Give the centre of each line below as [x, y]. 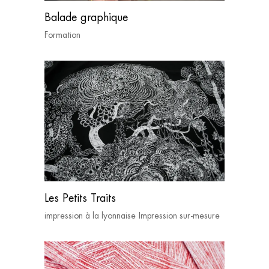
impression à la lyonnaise [90, 215]
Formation [62, 35]
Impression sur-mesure [179, 215]
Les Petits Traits [80, 198]
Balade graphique [86, 17]
